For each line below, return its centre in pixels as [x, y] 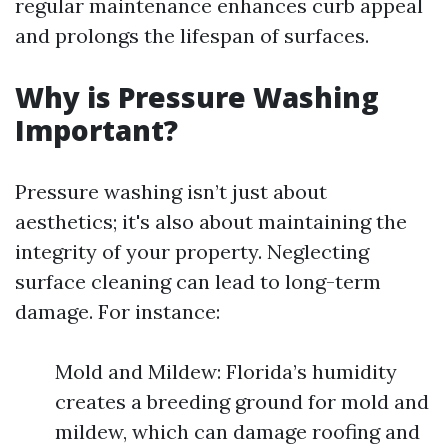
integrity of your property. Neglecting [192, 251]
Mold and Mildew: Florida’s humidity [226, 371]
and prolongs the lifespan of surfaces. [192, 35]
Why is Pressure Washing [197, 97]
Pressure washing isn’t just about [171, 191]
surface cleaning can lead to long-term [198, 281]
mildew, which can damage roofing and [237, 431]
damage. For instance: [117, 311]
